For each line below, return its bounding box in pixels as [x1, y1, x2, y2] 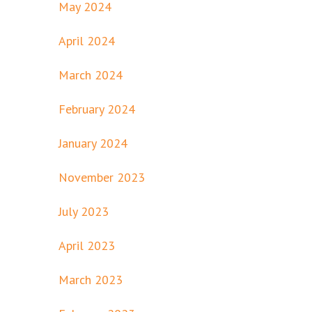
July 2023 [58, 203, 109, 219]
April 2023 [58, 237, 115, 253]
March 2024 [58, 66, 123, 83]
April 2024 [58, 32, 115, 49]
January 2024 [58, 134, 127, 151]
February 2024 [58, 100, 135, 117]
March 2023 [58, 271, 123, 288]
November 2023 [58, 169, 145, 185]
